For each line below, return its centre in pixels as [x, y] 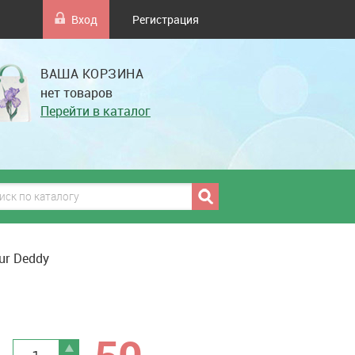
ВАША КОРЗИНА [92, 74]
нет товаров [76, 93]
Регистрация [166, 19]
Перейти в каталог [95, 111]
